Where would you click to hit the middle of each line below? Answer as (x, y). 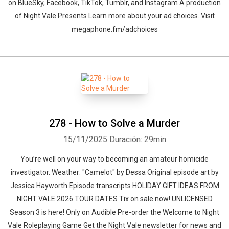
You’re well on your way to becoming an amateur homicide (114, 159)
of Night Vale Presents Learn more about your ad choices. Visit (114, 16)
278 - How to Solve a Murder (114, 123)
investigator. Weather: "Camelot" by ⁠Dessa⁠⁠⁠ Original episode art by (114, 172)
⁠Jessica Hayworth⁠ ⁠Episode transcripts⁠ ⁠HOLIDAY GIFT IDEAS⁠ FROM (114, 186)
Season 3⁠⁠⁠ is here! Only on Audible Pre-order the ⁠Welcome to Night (114, 212)
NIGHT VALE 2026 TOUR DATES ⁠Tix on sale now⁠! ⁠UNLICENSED (114, 199)
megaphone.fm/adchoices (114, 29)
